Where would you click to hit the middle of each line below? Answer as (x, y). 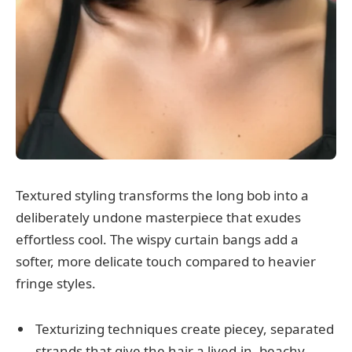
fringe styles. (56, 283)
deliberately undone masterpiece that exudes (158, 217)
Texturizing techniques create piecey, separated (185, 329)
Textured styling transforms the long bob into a (162, 195)
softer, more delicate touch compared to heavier (166, 261)
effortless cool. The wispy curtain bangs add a (157, 239)
